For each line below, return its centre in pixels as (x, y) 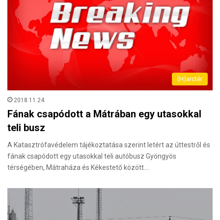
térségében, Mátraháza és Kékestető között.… (79, 167)
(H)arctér (190, 79)
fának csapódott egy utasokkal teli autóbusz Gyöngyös (92, 156)
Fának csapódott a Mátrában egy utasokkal (104, 114)
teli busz (26, 127)
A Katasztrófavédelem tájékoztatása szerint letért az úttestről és (109, 145)
